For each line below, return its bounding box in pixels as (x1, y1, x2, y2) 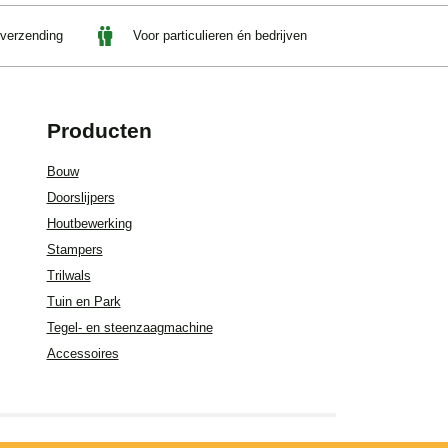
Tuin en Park (46, 294, 121, 310)
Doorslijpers (46, 190, 115, 206)
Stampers (46, 242, 103, 258)
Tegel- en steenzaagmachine (46, 320, 213, 336)
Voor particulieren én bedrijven (128, 27, 307, 43)
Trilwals (46, 268, 91, 284)
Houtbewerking (46, 216, 132, 232)
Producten (46, 119, 152, 143)
